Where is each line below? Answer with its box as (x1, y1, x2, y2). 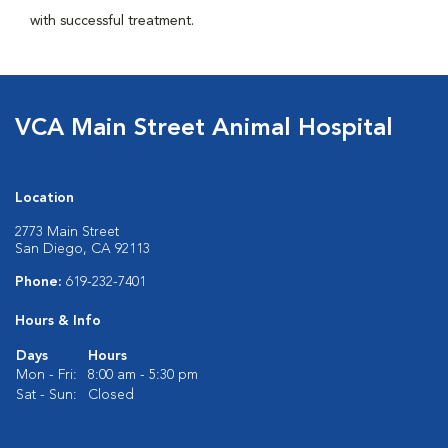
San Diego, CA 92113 (15, 242, 150, 256)
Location (15, 191, 74, 205)
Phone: (15, 275, 66, 289)
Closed (88, 388, 134, 402)
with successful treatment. (30, 14, 194, 28)
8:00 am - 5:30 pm (88, 368, 198, 382)
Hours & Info (15, 314, 101, 328)
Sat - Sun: (16, 388, 77, 402)
